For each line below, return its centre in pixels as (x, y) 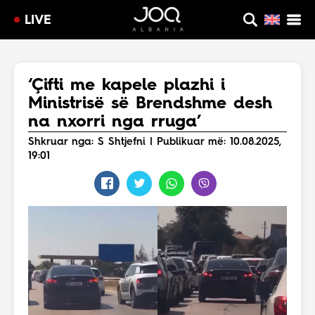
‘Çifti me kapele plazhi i (127, 86)
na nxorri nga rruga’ (115, 122)
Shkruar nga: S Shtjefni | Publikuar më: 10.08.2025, (155, 142)
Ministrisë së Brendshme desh (150, 104)
